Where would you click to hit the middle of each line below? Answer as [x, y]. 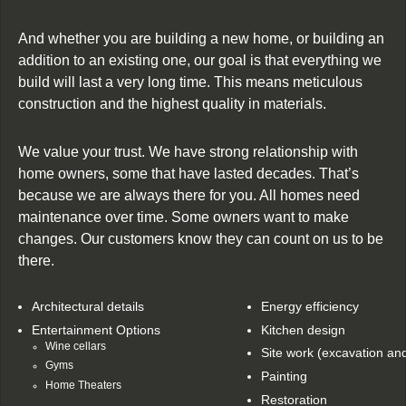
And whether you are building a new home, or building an [201, 39]
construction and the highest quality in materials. [172, 104]
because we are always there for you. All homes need [189, 196]
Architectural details [88, 306]
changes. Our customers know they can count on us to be [201, 239]
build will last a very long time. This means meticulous [190, 82]
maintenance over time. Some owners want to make [184, 217]
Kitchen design [303, 330]
